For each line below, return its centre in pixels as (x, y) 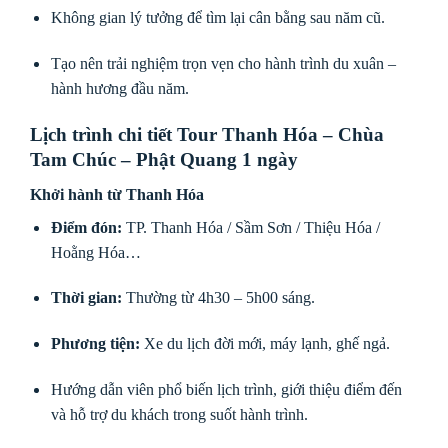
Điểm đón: (86, 227)
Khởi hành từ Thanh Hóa (117, 194)
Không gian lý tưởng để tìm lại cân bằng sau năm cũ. (217, 18)
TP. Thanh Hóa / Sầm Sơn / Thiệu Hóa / (250, 227)
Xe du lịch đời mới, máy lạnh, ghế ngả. (264, 344)
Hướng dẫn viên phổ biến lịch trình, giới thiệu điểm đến (226, 389)
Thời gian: (86, 298)
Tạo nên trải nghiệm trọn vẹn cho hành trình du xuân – (223, 64)
